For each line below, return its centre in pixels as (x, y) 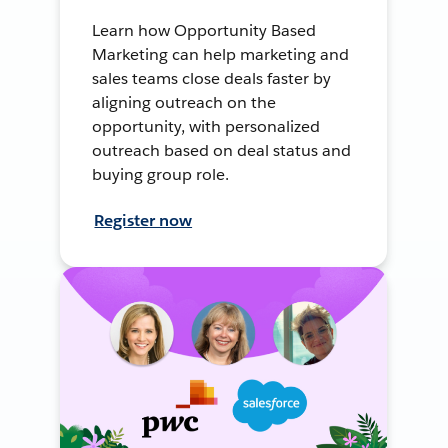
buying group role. (161, 174)
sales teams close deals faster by (211, 78)
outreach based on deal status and (221, 150)
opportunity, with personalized (206, 126)
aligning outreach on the (184, 102)
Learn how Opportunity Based (204, 30)
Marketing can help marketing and (220, 54)
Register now (143, 220)
